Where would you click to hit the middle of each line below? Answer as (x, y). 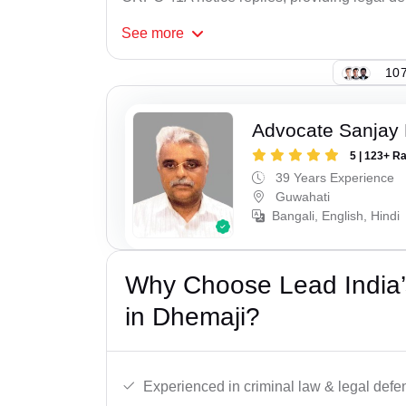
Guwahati (301, 197)
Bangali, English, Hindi (336, 216)
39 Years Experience (333, 178)
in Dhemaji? (193, 316)
